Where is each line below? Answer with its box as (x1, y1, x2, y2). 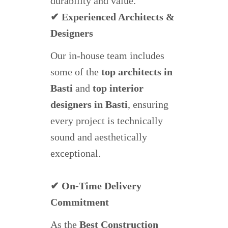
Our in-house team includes (50, 50, 164, 62)
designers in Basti (50, 99, 128, 110)
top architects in (101, 66, 173, 78)
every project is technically (50, 115, 163, 127)
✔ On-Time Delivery (50, 180, 141, 192)
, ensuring (128, 99, 168, 110)
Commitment (50, 196, 109, 208)
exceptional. (50, 148, 101, 159)
